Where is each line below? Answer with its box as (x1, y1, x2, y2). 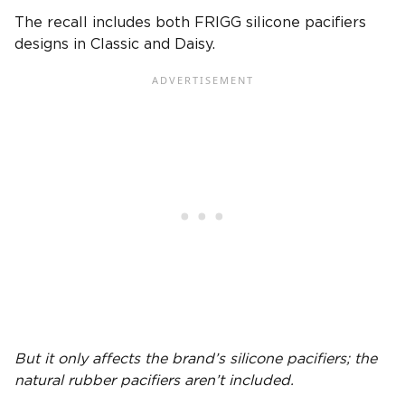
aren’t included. (180, 372, 294, 388)
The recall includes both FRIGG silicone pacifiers (14, 14, 366, 30)
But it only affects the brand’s (14, 351, 230, 366)
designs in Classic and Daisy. (14, 36, 215, 52)
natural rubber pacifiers (14, 372, 180, 388)
